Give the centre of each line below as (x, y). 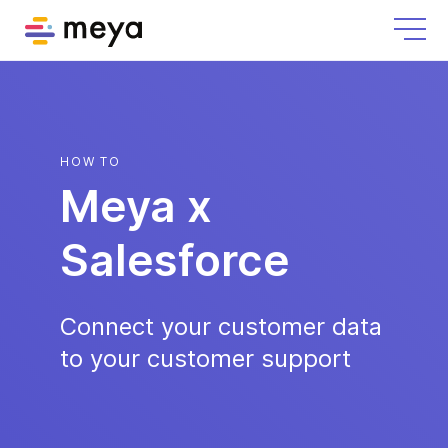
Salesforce (175, 260)
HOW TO (90, 161)
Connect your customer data (221, 326)
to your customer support (205, 358)
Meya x (136, 206)
